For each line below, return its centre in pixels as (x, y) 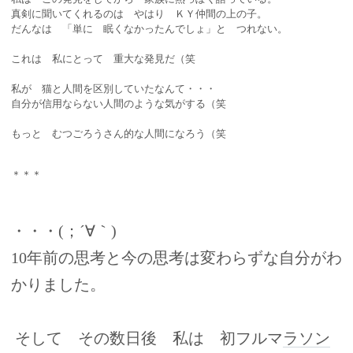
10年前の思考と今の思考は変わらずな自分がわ (176, 258)
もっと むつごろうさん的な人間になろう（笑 (119, 134)
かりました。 (60, 285)
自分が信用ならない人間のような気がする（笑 (119, 104)
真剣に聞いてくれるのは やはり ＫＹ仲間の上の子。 (139, 14)
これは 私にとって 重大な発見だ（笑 (103, 59)
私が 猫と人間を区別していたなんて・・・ (113, 89)
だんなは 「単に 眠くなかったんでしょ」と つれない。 (149, 29)
